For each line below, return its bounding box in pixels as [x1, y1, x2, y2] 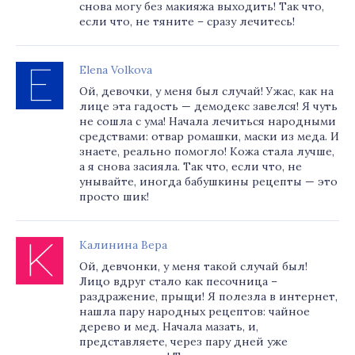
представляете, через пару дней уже [79, 334, 288, 349]
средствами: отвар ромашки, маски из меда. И [79, 129, 339, 143]
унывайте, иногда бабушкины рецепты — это [79, 174, 338, 189]
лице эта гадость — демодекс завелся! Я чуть [79, 99, 338, 113]
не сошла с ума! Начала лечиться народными [79, 114, 336, 128]
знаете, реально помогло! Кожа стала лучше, [79, 144, 334, 158]
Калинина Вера [79, 238, 167, 252]
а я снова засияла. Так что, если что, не [79, 159, 302, 174]
